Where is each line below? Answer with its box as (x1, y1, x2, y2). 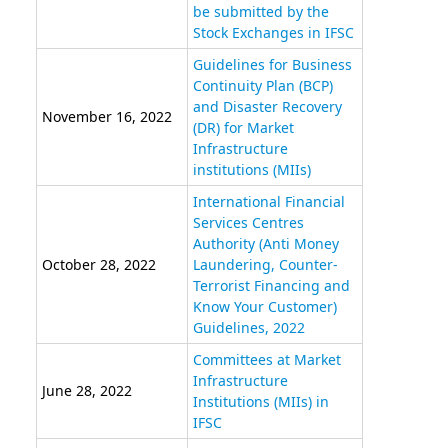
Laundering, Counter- (192, 255, 338, 275)
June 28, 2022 (41, 381, 132, 401)
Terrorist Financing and (192, 276, 350, 296)
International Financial (192, 192, 345, 212)
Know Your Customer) (192, 297, 337, 317)
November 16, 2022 (41, 107, 172, 127)
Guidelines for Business (192, 55, 352, 75)
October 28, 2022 (41, 255, 156, 275)
